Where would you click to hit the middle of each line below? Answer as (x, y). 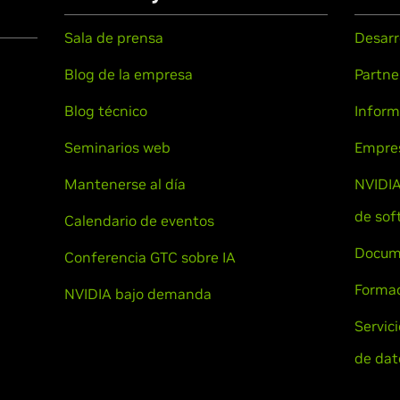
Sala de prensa (113, 37)
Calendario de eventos (139, 221)
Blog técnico (105, 111)
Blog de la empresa (128, 74)
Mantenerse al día (125, 184)
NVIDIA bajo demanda (137, 294)
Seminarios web (117, 147)
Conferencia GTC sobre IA (150, 257)
